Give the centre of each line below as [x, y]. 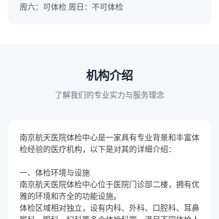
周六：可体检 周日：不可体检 [71, 7]
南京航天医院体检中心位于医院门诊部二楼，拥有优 [109, 184]
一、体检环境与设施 [55, 173]
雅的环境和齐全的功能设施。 [70, 196]
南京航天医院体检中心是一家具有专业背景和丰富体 [109, 137]
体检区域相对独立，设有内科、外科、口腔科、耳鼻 [109, 208]
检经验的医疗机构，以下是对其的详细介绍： [98, 149]
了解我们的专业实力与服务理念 [109, 95]
